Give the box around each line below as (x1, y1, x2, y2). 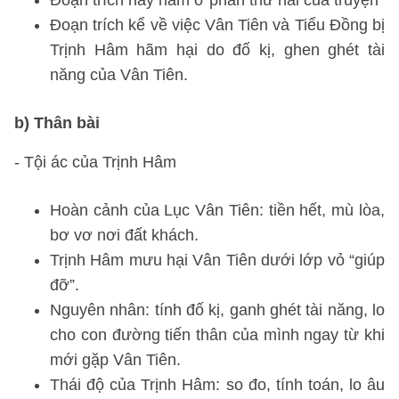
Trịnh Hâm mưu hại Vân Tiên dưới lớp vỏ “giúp (50, 251, 385, 269)
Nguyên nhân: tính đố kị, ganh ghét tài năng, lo (50, 301, 385, 319)
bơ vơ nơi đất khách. (50, 226, 199, 244)
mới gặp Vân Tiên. (50, 351, 181, 369)
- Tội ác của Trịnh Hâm (14, 153, 176, 171)
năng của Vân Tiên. (50, 66, 188, 84)
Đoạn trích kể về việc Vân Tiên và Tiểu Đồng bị (50, 16, 385, 34)
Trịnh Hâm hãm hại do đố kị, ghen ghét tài (50, 41, 385, 59)
